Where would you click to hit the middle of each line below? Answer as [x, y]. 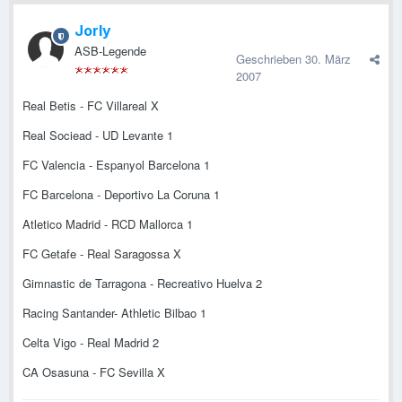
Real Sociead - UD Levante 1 [98, 135]
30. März [328, 59]
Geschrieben [271, 59]
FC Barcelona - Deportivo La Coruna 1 [121, 195]
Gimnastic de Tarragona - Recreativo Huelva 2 [142, 284]
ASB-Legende [110, 51]
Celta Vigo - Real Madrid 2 [91, 343]
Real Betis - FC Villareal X [91, 106]
